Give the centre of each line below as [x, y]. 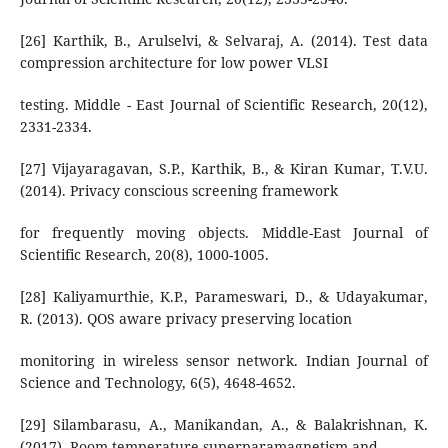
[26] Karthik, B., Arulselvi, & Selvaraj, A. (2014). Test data [224, 41]
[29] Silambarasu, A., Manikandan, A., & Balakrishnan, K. [224, 425]
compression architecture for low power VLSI [173, 63]
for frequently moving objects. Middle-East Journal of [224, 233]
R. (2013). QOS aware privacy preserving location [185, 319]
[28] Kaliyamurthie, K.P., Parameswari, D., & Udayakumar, [224, 297]
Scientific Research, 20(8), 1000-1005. [144, 255]
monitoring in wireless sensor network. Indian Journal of [224, 361]
